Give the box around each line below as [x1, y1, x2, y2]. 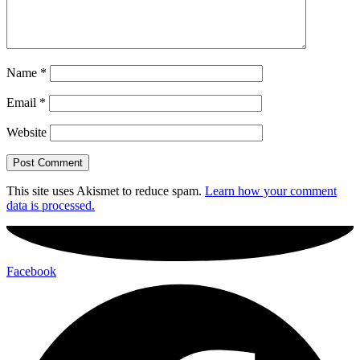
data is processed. [6, 198, 95, 213]
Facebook [6, 264, 56, 278]
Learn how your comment [205, 184, 337, 198]
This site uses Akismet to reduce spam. [6, 184, 205, 198]
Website [6, 125, 47, 140]
